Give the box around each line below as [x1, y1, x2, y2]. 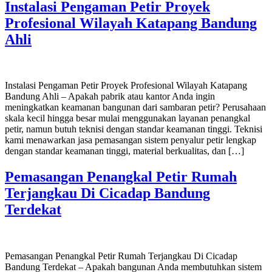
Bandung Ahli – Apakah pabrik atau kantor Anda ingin [5, 91, 215, 102]
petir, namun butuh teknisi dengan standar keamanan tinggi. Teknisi [5, 124, 262, 135]
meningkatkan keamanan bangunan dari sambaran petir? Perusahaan [5, 102, 266, 113]
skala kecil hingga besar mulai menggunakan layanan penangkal [5, 113, 250, 124]
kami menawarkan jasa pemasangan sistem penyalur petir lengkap [5, 135, 256, 146]
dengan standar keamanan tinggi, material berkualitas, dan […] [5, 146, 244, 157]
